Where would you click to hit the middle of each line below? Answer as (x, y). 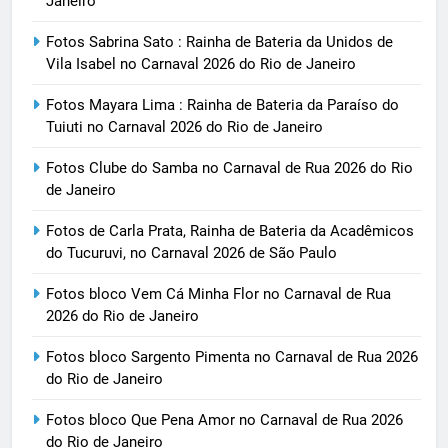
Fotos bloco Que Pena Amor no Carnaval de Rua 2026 (224, 420)
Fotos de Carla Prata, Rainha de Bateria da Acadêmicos (230, 231)
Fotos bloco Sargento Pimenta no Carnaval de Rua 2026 (232, 357)
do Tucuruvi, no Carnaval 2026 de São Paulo (191, 253)
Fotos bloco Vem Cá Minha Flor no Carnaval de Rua (218, 294)
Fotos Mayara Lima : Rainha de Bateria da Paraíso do (222, 105)
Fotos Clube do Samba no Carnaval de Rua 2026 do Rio (229, 168)
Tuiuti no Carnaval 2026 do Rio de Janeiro (184, 127)
